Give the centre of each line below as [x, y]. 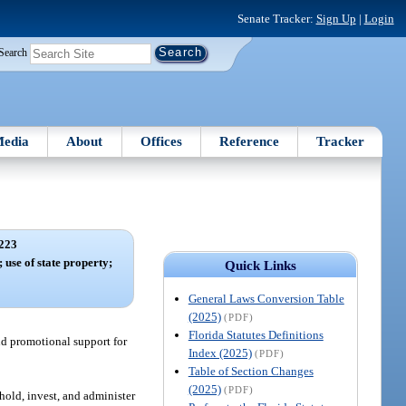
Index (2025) [220, 353]
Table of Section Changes [251, 371]
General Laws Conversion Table [266, 298]
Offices [161, 141]
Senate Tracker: [276, 18]
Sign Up [336, 18]
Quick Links [260, 265]
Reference [250, 141]
